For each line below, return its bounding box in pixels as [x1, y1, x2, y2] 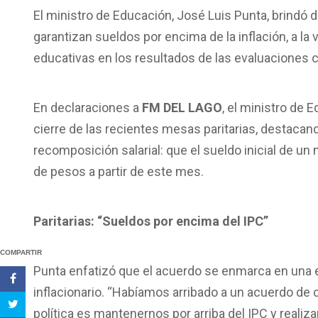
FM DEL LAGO [142, 100, 222, 115]
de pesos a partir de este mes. [33, 164, 204, 179]
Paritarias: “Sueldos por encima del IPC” [33, 214, 268, 229]
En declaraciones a [33, 100, 142, 115]
